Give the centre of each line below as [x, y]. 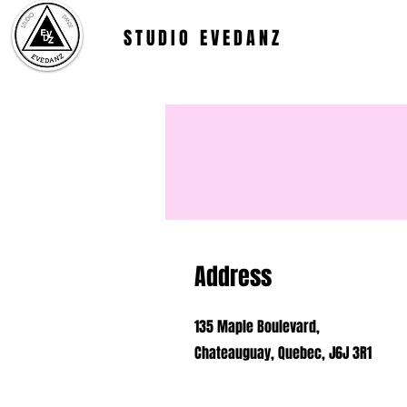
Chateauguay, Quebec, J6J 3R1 [283, 353]
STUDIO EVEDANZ [203, 38]
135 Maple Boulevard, [257, 327]
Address [233, 277]
